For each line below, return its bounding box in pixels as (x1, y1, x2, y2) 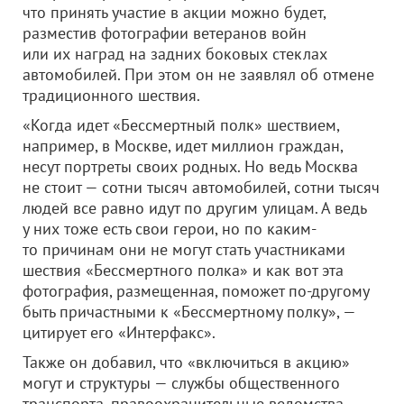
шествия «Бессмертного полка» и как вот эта (23, 260, 344, 280)
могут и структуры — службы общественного (23, 372, 340, 393)
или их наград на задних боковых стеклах (23, 43, 327, 64)
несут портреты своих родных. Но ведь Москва (23, 156, 358, 177)
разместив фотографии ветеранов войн (23, 23, 307, 43)
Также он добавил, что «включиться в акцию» (23, 352, 350, 372)
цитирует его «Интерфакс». (23, 322, 216, 343)
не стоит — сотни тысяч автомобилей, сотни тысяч (23, 177, 380, 197)
